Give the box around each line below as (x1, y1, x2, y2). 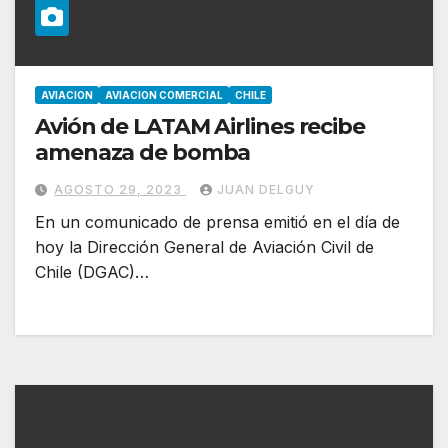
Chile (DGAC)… (35, 261, 149, 282)
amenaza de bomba (35, 138, 251, 166)
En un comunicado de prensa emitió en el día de (35, 211, 400, 232)
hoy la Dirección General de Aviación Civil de (35, 236, 374, 257)
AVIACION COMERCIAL (105, 88, 223, 101)
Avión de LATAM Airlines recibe (35, 112, 365, 140)
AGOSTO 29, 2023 (54, 181, 186, 197)
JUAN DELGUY (217, 181, 315, 197)
